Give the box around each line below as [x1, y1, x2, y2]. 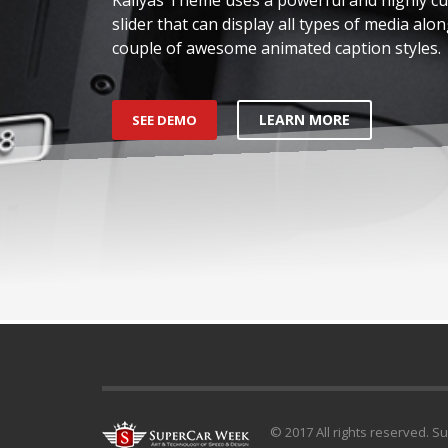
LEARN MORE [259, 109, 350, 129]
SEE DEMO [132, 110, 197, 129]
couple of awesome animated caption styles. [112, 36, 441, 59]
